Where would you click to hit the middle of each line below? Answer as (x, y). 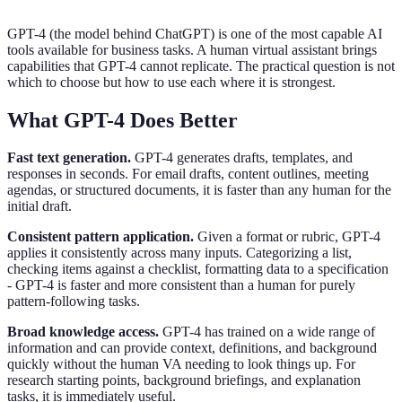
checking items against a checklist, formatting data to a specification (198, 269)
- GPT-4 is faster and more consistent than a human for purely (181, 285)
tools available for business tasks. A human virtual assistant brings (192, 49)
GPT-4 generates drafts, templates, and (242, 158)
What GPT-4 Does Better (122, 120)
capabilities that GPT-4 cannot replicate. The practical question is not (201, 66)
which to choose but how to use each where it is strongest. (171, 82)
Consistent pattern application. (100, 237)
